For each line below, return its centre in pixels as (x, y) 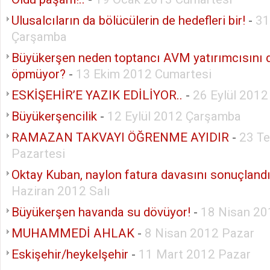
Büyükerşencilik (54, 116)
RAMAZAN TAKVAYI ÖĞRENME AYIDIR (120, 137)
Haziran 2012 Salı (61, 191)
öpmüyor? (39, 74)
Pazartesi (38, 153)
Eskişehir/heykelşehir (70, 254)
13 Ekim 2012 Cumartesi (144, 74)
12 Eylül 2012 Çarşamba (174, 116)
